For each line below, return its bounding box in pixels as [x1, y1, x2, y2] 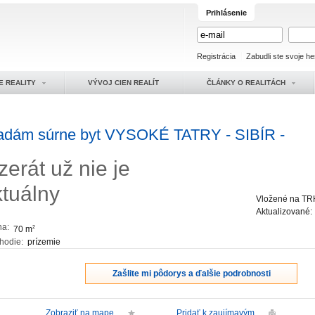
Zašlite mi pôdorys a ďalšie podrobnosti [112, 269, 271, 278]
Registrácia [197, 52, 236, 60]
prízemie [27, 237, 60, 247]
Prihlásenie [206, 8, 247, 17]
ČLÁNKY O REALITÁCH [207, 79, 285, 86]
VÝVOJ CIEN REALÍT [88, 79, 159, 86]
